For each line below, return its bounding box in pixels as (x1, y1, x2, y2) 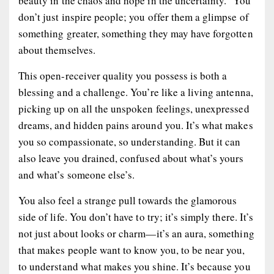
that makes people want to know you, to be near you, (18, 243, 245, 257)
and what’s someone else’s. (18, 168, 135, 182)
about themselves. (18, 43, 95, 57)
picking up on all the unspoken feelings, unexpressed (18, 102, 250, 116)
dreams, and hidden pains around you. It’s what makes (18, 118, 253, 133)
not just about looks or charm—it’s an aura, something (18, 226, 254, 241)
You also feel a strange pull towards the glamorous (18, 193, 237, 208)
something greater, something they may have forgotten (18, 26, 253, 41)
